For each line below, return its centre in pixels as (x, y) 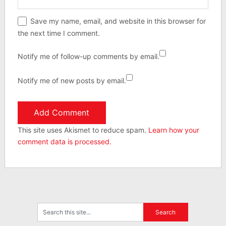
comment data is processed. (64, 142)
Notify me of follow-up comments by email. (88, 56)
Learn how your (174, 130)
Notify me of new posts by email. (72, 81)
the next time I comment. (59, 33)
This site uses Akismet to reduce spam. (83, 130)
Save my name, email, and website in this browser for (118, 21)
